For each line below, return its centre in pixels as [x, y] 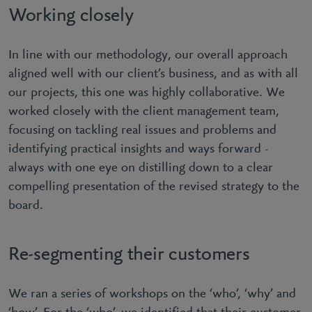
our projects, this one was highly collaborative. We [147, 93]
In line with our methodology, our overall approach [148, 55]
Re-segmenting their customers [131, 255]
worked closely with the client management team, [144, 112]
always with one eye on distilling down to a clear [141, 168]
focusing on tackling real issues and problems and [142, 131]
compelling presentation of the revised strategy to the [154, 187]
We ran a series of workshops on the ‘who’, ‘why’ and [152, 294]
